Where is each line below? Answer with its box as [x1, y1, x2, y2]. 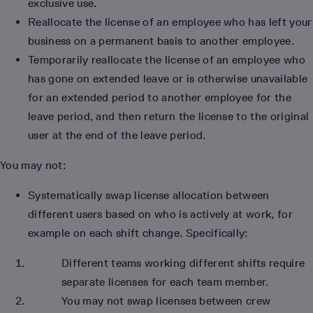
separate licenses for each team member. [61, 275, 269, 289]
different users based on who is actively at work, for [28, 208, 293, 221]
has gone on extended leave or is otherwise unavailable [28, 72, 308, 85]
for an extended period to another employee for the [28, 91, 292, 104]
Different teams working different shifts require [61, 256, 305, 270]
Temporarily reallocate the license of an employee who [28, 53, 305, 66]
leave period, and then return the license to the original [28, 110, 310, 123]
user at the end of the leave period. [28, 129, 206, 142]
